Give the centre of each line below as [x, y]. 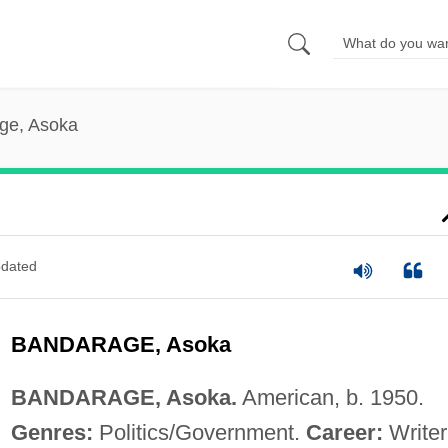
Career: [344, 432]
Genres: [51, 432]
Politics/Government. [199, 432]
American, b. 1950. [330, 397]
